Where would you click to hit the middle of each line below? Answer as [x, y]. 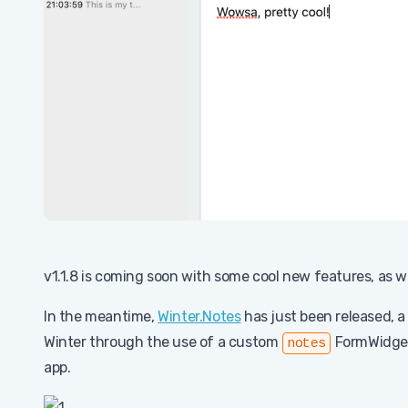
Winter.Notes [199, 316]
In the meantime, [101, 316]
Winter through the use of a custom [163, 342]
